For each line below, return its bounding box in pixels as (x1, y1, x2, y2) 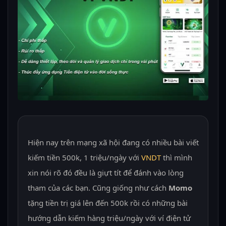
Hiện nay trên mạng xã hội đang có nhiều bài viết (27, 137, 199, 147)
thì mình (160, 152, 192, 162)
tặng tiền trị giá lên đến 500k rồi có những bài (27, 198, 188, 208)
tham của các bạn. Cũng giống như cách (27, 183, 168, 193)
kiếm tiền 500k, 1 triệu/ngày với (27, 152, 141, 162)
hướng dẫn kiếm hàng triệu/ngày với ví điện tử (27, 213, 191, 223)
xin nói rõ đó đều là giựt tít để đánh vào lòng (27, 167, 184, 178)
